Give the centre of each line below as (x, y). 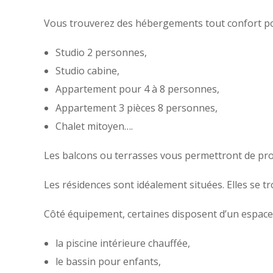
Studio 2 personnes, (101, 52)
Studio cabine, (88, 70)
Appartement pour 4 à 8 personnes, (138, 89)
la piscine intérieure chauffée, (123, 243)
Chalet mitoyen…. (94, 126)
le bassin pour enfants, (108, 262)
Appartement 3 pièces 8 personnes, (137, 108)
